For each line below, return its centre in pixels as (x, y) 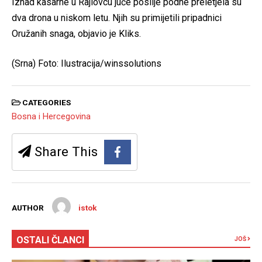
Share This (64, 152)
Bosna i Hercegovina (51, 117)
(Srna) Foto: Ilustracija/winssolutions (87, 63)
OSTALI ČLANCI (50, 240)
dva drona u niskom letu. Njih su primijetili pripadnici (117, 18)
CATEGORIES (46, 102)
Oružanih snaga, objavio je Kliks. (76, 33)
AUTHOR (28, 208)
